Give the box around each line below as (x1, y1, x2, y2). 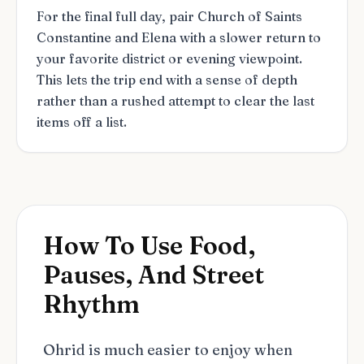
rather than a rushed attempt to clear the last (37, 93, 314, 109)
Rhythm (43, 289, 140, 319)
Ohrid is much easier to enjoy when (43, 340, 292, 359)
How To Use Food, (43, 231, 255, 261)
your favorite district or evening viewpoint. (37, 50, 302, 67)
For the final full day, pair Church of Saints (37, 8, 302, 24)
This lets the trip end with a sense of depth (37, 71, 297, 88)
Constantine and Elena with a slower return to (37, 29, 321, 45)
